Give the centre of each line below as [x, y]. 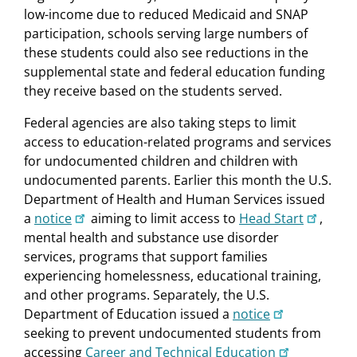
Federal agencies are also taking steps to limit [160, 122]
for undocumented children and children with [161, 161]
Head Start [271, 218]
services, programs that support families [146, 256]
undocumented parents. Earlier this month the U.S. [178, 180]
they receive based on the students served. [153, 90]
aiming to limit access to [163, 218]
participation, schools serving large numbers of [166, 33]
